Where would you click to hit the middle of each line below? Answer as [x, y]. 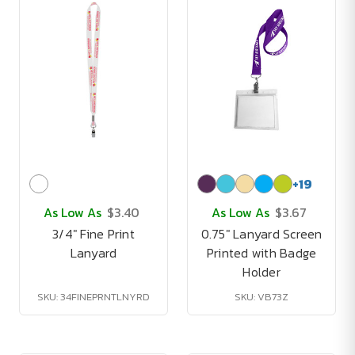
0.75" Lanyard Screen [261, 234]
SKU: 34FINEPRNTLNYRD [94, 297]
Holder [261, 272]
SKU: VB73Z [261, 297]
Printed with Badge [261, 253]
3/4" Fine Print [94, 234]
